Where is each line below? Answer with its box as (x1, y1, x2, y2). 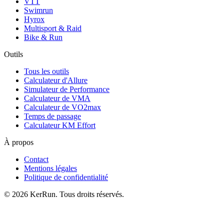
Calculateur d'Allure (24, 76, 87, 85)
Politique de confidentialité (24, 173, 108, 182)
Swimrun (24, 6, 53, 15)
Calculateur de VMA (24, 94, 90, 103)
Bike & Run (24, 33, 62, 42)
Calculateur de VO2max (24, 103, 101, 112)
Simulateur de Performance (24, 85, 109, 94)
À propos (4, 138, 33, 147)
